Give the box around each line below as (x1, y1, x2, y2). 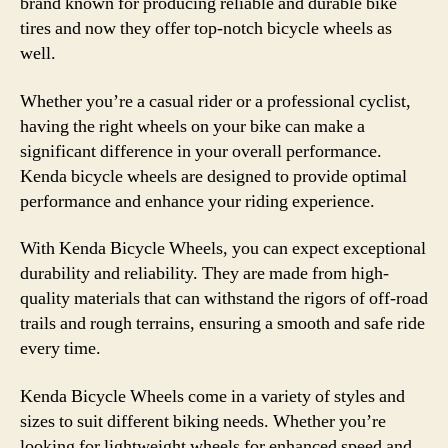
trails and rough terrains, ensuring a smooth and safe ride (20, 312, 425, 335)
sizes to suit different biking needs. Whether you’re (20, 409, 386, 433)
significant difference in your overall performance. (20, 139, 382, 163)
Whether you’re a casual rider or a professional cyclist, (20, 89, 411, 113)
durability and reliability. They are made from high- (20, 262, 389, 285)
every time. (20, 337, 101, 360)
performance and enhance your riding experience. (20, 189, 375, 213)
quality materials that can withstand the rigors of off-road (20, 287, 428, 310)
